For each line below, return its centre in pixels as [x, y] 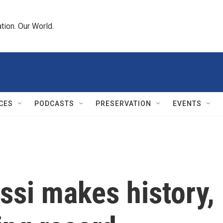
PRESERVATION [123, 104]
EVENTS [187, 104]
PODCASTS [54, 104]
